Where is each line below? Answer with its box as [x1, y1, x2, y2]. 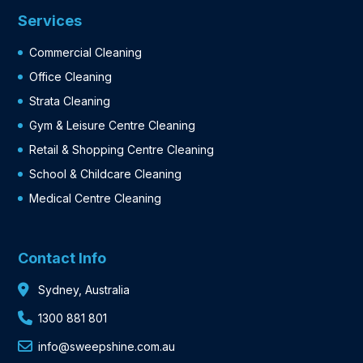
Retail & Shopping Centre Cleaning [29, 143, 215, 157]
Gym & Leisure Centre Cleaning [29, 118, 196, 133]
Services [18, 12, 83, 30]
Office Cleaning [29, 70, 113, 84]
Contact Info [18, 249, 107, 267]
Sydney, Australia [38, 282, 130, 297]
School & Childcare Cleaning [29, 167, 182, 181]
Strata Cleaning [29, 94, 111, 109]
